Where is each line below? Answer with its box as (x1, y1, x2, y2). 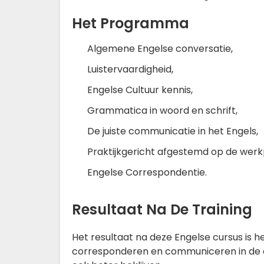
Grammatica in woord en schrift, (87, 104, 237, 117)
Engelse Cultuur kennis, (87, 83, 193, 97)
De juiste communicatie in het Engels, (87, 124, 258, 138)
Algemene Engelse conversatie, (87, 42, 233, 55)
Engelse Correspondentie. (87, 166, 207, 179)
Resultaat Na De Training (72, 200, 252, 219)
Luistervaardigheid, (87, 62, 173, 76)
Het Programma (72, 14, 189, 33)
